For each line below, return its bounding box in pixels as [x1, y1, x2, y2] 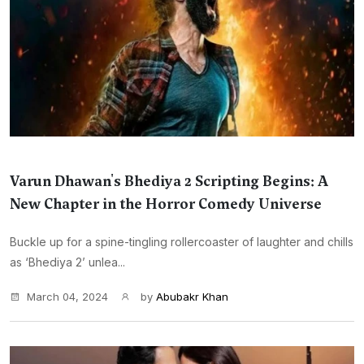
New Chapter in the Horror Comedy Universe [10, 194, 322, 214]
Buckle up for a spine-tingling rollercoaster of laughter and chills [10, 235, 353, 249]
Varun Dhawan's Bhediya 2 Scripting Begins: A [10, 171, 328, 191]
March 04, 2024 [27, 290, 108, 303]
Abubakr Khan [156, 290, 228, 303]
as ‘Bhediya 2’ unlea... [10, 255, 125, 269]
